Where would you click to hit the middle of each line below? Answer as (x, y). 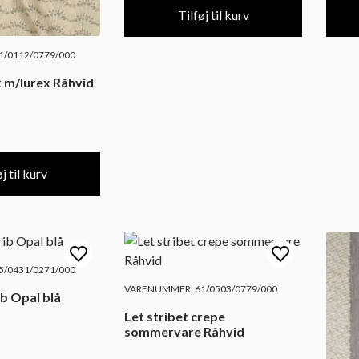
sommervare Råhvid (184, 332)
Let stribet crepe (175, 317)
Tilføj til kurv (213, 15)
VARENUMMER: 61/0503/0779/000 (201, 289)
